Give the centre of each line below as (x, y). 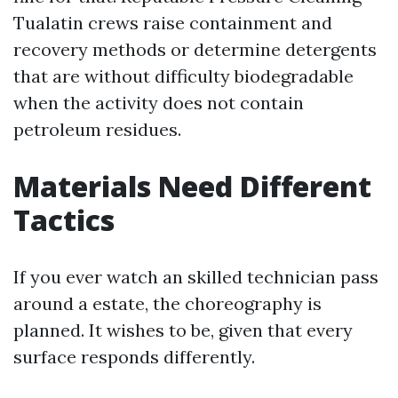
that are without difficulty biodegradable (183, 76)
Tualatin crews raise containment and (173, 23)
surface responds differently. (134, 357)
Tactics (64, 220)
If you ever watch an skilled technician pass (196, 277)
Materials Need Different (192, 186)
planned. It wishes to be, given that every (183, 330)
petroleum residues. (97, 129)
